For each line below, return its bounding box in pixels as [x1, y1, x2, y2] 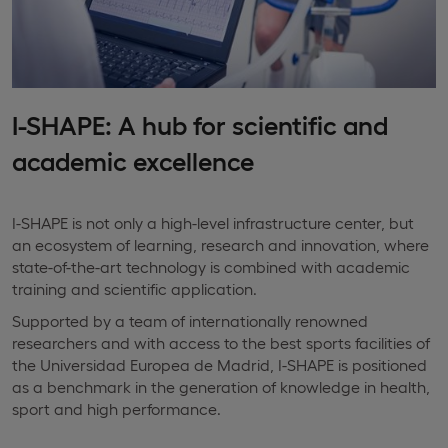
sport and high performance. [12, 399, 221, 419]
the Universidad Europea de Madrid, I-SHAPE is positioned [12, 355, 427, 375]
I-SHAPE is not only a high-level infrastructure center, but [12, 213, 414, 233]
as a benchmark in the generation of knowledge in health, [12, 377, 430, 397]
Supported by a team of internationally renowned [12, 311, 368, 331]
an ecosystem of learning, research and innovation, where [12, 235, 429, 255]
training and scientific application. [12, 279, 257, 299]
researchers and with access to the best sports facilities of [12, 333, 430, 353]
